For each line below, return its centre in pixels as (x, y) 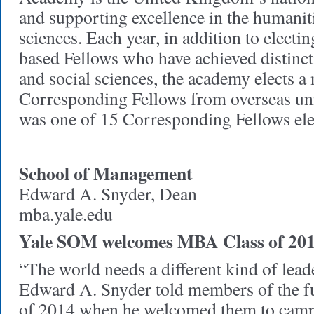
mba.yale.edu (66, 214)
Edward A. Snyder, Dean (108, 193)
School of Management (109, 173)
